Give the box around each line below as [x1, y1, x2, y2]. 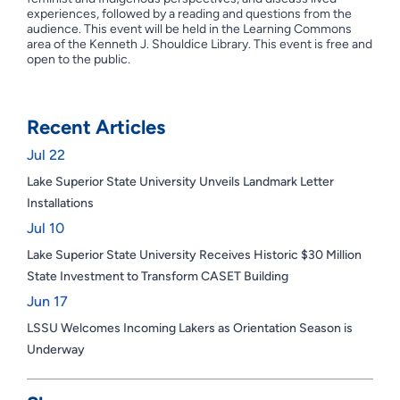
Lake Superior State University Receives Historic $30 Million [26, 247, 362, 262]
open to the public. [26, 52, 130, 67]
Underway [26, 342, 85, 357]
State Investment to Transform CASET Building [26, 269, 288, 284]
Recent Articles [26, 115, 165, 139]
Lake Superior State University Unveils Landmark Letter [26, 174, 334, 189]
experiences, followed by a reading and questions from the [26, 6, 352, 21]
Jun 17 [26, 293, 68, 310]
